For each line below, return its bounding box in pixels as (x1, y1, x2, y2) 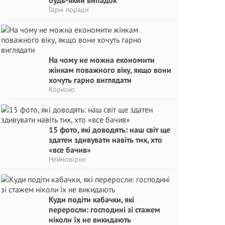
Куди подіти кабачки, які (49, 194, 134, 204)
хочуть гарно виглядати (49, 75, 132, 85)
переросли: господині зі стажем (49, 204, 160, 214)
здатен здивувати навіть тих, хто (49, 135, 162, 145)
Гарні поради (49, 5, 88, 14)
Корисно (49, 85, 75, 94)
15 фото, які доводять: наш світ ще (49, 125, 170, 135)
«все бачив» (49, 145, 91, 155)
